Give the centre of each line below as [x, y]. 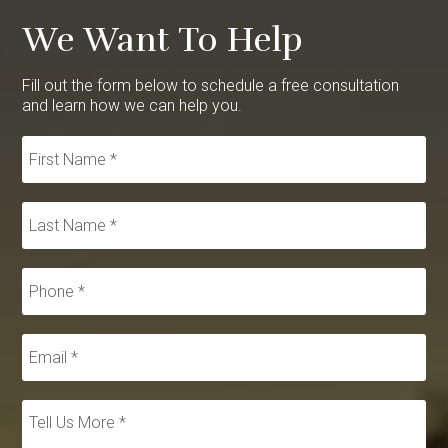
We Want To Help [163, 39]
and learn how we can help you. [132, 105]
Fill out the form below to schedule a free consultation [211, 85]
